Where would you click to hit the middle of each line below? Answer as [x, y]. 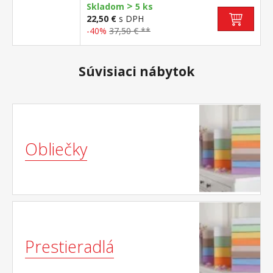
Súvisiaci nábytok [136, 71]
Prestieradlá [69, 246]
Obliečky [56, 149]
